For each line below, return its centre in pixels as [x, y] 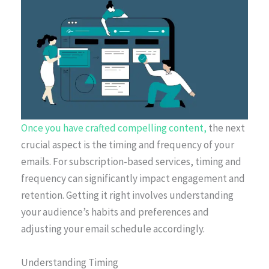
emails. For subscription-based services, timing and [131, 162]
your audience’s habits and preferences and [115, 212]
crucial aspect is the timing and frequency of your [128, 145]
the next [226, 128]
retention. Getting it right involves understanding [127, 195]
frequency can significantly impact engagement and [133, 179]
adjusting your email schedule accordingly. [113, 229]
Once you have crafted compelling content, [114, 128]
